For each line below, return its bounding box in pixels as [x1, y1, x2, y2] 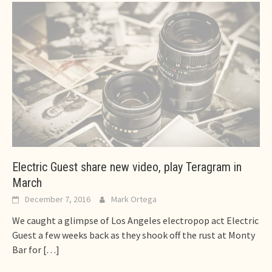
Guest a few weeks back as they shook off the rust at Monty [12, 228, 255, 241]
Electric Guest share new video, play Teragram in [12, 159, 242, 174]
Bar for [12, 243, 41, 256]
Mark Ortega [111, 193, 157, 205]
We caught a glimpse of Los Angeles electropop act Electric [12, 214, 259, 226]
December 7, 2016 [25, 193, 90, 205]
